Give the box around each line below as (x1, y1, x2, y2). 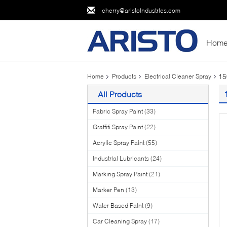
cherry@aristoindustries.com (102, 6, 180, 14)
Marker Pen (93, 186, 124, 194)
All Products (98, 89, 142, 99)
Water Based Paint (93, 202, 143, 209)
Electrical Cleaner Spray (144, 72, 211, 80)
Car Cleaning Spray (93, 217, 147, 225)
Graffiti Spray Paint (93, 123, 143, 131)
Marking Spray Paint (93, 170, 147, 178)
